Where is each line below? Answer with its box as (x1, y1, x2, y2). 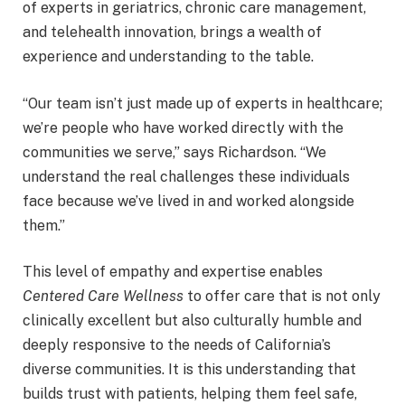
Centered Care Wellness (23, 287, 184, 306)
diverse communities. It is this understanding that (23, 361, 356, 379)
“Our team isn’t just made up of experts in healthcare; (23, 94, 382, 112)
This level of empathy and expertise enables (23, 263, 323, 281)
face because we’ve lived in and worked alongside (23, 192, 354, 210)
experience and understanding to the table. (23, 48, 314, 66)
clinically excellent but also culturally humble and (23, 312, 362, 330)
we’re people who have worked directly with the (23, 118, 344, 137)
